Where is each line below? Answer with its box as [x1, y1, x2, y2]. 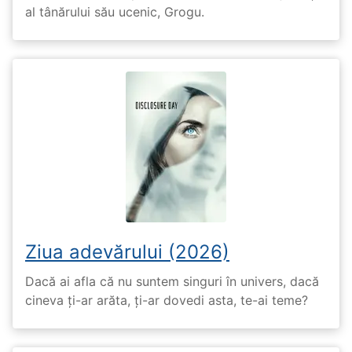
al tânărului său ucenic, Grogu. [25, 4, 204, 20]
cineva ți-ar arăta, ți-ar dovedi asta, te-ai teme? [25, 291, 308, 308]
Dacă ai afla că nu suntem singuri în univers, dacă [25, 273, 319, 289]
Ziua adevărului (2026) [25, 240, 229, 264]
